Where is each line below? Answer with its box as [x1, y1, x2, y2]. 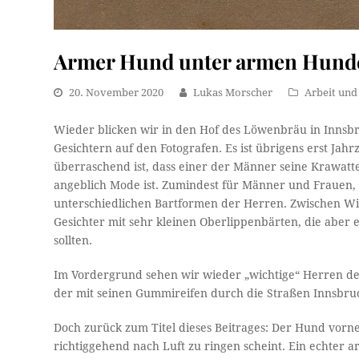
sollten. [54, 233, 93, 247]
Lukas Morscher [193, 86, 273, 99]
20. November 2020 [69, 86, 164, 99]
